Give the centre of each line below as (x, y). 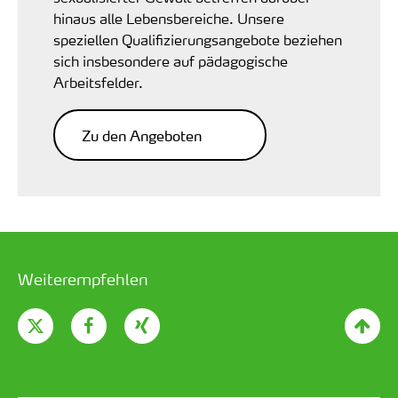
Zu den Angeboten (142, 135)
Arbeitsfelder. (98, 83)
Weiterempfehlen (83, 279)
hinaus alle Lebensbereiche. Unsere (169, 19)
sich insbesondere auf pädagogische (171, 61)
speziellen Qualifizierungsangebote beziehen (198, 40)
